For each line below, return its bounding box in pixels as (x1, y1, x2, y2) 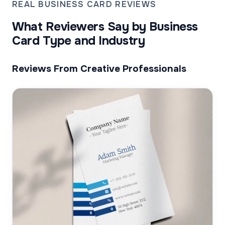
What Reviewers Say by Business (12, 19, 198, 35)
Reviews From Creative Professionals (12, 62, 186, 75)
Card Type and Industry (12, 33, 145, 49)
